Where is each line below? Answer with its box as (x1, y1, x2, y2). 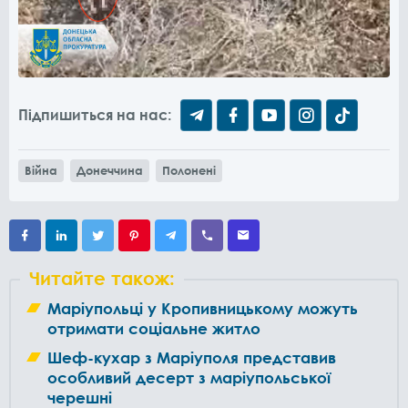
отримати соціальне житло (47, 319, 260, 338)
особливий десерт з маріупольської (47, 368, 331, 387)
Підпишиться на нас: (18, 106, 171, 124)
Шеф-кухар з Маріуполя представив (47, 348, 336, 367)
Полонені (162, 163, 216, 178)
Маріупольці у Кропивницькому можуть (47, 299, 358, 318)
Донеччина (76, 163, 143, 178)
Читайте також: (29, 267, 175, 289)
